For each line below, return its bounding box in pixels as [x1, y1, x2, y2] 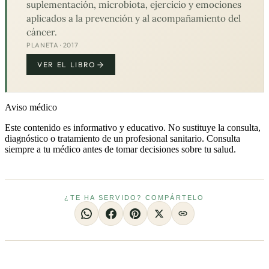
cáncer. [26, 26, 57, 38]
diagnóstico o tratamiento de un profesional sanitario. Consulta [5, 133, 240, 144]
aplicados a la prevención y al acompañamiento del [26, 13, 241, 25]
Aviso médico [5, 102, 57, 113]
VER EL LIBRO [37, 60, 97, 70]
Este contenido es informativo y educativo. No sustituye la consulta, [5, 122, 261, 133]
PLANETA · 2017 [26, 41, 79, 50]
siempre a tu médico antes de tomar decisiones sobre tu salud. [5, 144, 236, 155]
